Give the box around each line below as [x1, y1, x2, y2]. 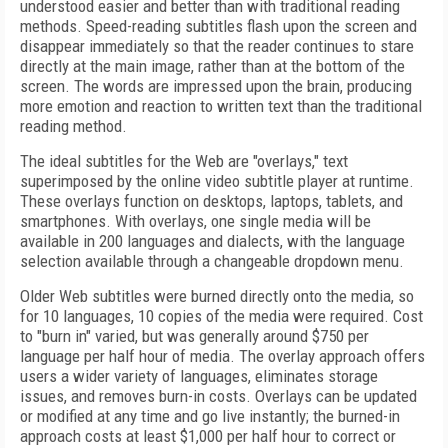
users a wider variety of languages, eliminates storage [20, 366, 378, 386]
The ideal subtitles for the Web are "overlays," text [20, 151, 348, 171]
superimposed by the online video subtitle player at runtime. [20, 171, 414, 191]
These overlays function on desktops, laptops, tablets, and [20, 191, 403, 211]
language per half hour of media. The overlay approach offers [20, 346, 425, 366]
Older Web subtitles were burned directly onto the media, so [20, 286, 414, 306]
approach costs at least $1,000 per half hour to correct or [20, 426, 396, 446]
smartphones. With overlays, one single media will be [20, 211, 371, 231]
